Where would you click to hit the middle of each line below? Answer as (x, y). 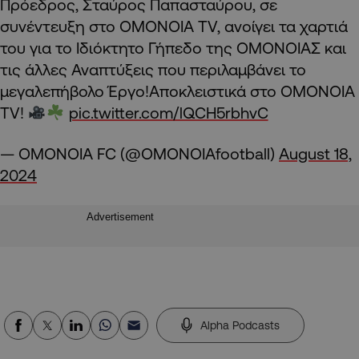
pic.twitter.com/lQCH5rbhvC (168, 113)
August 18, (315, 154)
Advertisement (120, 217)
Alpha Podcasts (240, 326)
